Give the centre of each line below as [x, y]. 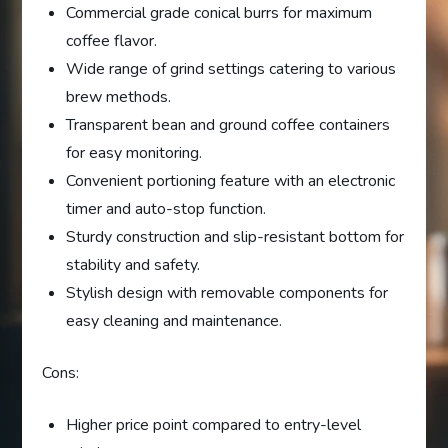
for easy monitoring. [134, 152]
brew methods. [119, 96]
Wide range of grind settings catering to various [231, 68]
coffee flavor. [112, 40]
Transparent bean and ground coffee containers [228, 124]
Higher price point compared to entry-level [214, 424]
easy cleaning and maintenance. [174, 320]
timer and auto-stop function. [166, 208]
